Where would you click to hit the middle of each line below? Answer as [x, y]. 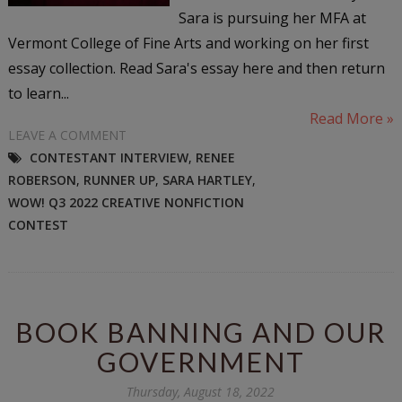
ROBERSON [42, 179]
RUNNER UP [119, 179]
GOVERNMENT [201, 361]
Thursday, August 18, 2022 [201, 391]
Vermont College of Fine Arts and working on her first [188, 43]
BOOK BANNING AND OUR [201, 332]
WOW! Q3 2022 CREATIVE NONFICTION [126, 202]
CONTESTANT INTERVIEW [109, 157]
